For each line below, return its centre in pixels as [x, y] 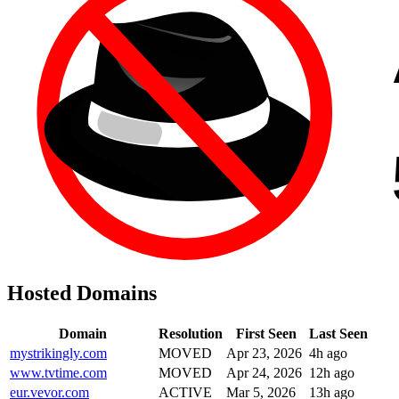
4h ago [328, 353]
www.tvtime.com [58, 372]
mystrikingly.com [58, 353]
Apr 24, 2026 [264, 372]
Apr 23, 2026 [264, 353]
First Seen [266, 333]
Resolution [191, 333]
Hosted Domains [82, 293]
